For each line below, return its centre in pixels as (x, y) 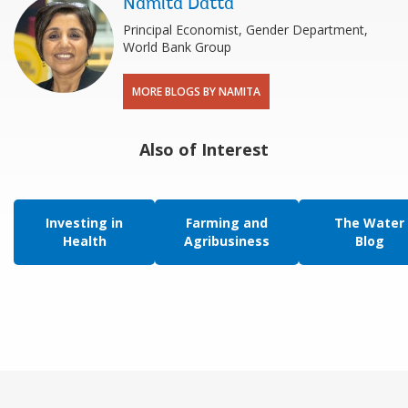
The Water (369, 222)
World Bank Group (177, 46)
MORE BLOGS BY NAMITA (196, 91)
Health (84, 240)
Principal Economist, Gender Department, (245, 29)
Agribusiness (227, 240)
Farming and (227, 222)
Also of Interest (204, 149)
